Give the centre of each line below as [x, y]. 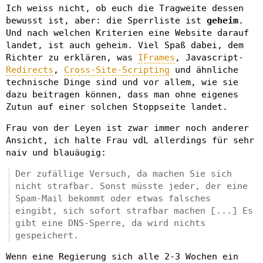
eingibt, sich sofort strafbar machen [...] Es [134, 210]
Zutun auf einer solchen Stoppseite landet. [117, 107]
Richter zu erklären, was [72, 57]
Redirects [30, 70]
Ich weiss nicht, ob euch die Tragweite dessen [125, 8]
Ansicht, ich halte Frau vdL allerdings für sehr [130, 140]
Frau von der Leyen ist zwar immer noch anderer [127, 128]
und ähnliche [204, 70]
